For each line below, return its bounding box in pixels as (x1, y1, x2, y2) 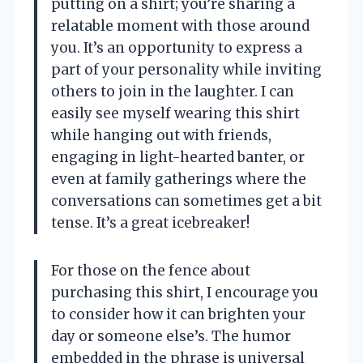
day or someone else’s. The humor (51, 327, 291, 345)
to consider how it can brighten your (51, 305, 305, 323)
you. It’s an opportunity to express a (51, 38, 302, 57)
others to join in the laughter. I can (51, 82, 294, 100)
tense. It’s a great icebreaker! (51, 213, 250, 232)
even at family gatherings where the (51, 169, 306, 188)
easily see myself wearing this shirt (51, 104, 300, 122)
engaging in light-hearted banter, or (51, 147, 305, 166)
